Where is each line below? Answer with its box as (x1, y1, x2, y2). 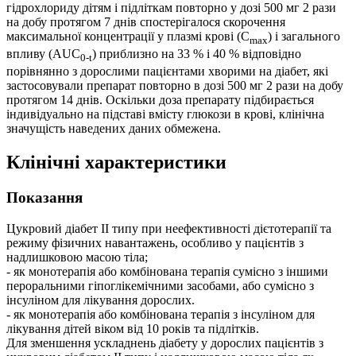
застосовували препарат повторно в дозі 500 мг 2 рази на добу (6, 79, 343, 93)
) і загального (268, 29, 340, 43)
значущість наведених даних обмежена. (6, 122, 221, 136)
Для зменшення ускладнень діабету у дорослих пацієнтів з (6, 335, 323, 350)
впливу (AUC (6, 46, 80, 60)
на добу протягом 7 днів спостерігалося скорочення (6, 14, 285, 29)
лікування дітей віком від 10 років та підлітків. (6, 321, 259, 335)
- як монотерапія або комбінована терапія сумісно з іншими (6, 264, 328, 278)
